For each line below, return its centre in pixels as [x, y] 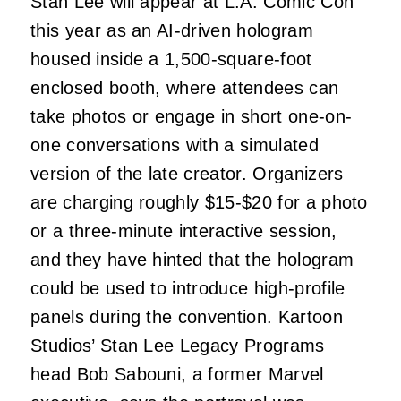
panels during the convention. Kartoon [187, 316]
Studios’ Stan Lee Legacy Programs [178, 345]
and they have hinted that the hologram [192, 259]
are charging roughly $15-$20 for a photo [199, 202]
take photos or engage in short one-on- [192, 116]
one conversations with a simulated [175, 145]
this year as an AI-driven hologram [172, 30]
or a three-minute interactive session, [184, 230]
